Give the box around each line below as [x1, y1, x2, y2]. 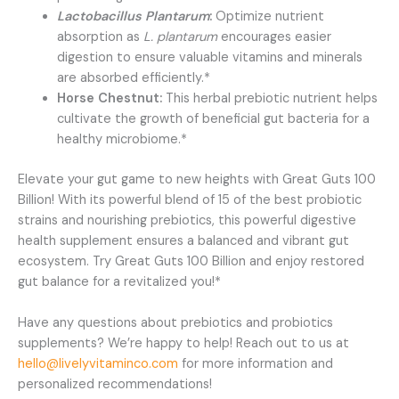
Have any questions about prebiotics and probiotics [18, 314, 333, 332]
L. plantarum [142, 28, 217, 45]
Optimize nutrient [211, 7, 324, 25]
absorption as [56, 28, 143, 45]
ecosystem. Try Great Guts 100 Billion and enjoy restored [18, 252, 364, 270]
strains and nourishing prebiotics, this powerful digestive [18, 211, 356, 229]
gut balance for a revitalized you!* [18, 273, 221, 290]
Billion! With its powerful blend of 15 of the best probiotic [18, 191, 362, 208]
